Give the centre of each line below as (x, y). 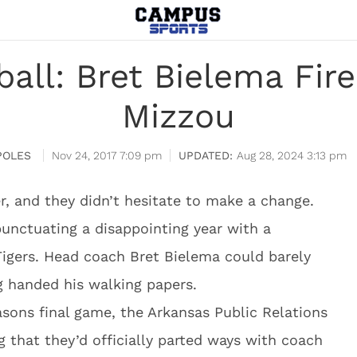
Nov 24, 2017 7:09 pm (107, 155)
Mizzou (178, 116)
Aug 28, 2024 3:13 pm (292, 155)
